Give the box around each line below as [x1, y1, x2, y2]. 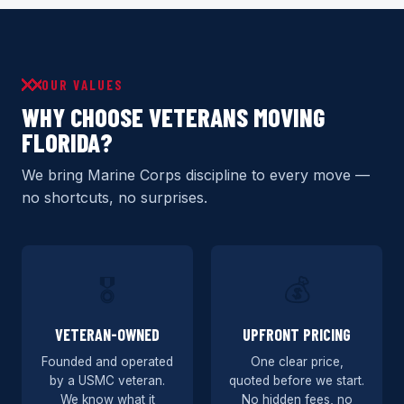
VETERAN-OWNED [55, 325, 160, 344]
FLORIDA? [22, 127, 113, 158]
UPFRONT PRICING [243, 325, 351, 344]
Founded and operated [41, 354, 173, 369]
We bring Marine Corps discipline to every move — [22, 166, 370, 184]
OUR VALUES [41, 77, 124, 93]
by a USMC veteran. [50, 373, 165, 388]
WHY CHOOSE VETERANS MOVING [22, 102, 325, 133]
